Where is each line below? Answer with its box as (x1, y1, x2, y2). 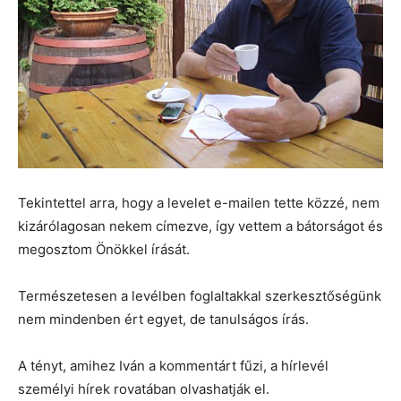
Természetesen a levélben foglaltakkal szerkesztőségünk (18, 286, 381, 304)
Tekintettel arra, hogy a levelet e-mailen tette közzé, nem (18, 193, 380, 211)
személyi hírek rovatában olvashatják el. (18, 380, 269, 397)
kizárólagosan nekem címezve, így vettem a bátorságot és (18, 217, 383, 235)
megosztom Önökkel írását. (18, 240, 190, 258)
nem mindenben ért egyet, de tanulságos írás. (18, 310, 309, 328)
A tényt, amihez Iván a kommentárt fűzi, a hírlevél (18, 356, 328, 374)
